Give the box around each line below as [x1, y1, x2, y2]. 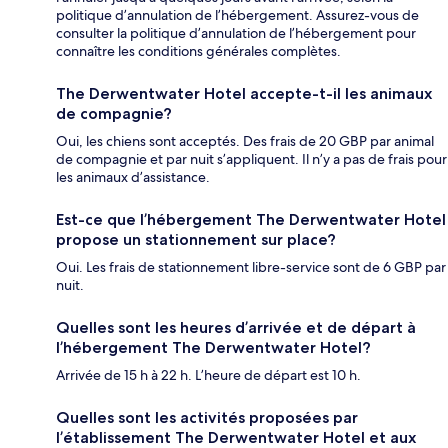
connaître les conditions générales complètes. [56, 42, 341, 61]
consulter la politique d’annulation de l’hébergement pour [56, 24, 416, 43]
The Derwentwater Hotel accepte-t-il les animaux [56, 84, 432, 104]
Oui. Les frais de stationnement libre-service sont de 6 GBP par [56, 258, 446, 277]
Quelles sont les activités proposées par [56, 408, 358, 428]
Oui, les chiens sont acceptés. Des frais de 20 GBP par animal [56, 132, 434, 151]
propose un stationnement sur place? [56, 230, 336, 250]
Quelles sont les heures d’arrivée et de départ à [56, 318, 416, 338]
